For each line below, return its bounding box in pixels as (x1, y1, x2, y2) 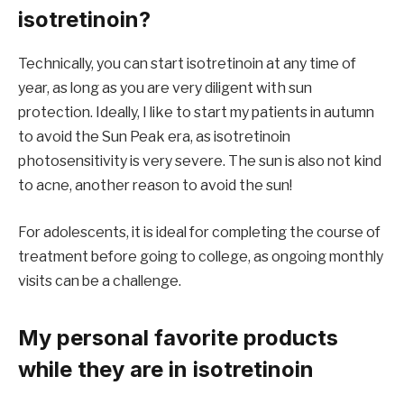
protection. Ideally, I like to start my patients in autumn (18, 104, 374, 122)
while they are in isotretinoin (18, 355, 314, 382)
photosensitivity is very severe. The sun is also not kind (18, 152, 381, 170)
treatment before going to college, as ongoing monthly (18, 247, 383, 265)
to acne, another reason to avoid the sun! (18, 177, 292, 195)
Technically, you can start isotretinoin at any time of (18, 55, 356, 73)
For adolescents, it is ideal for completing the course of (18, 223, 381, 241)
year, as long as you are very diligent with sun (18, 79, 312, 97)
